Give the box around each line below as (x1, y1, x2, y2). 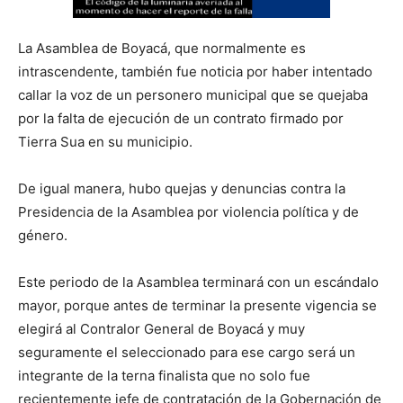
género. (18, 226, 67, 244)
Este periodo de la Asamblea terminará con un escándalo (18, 273, 379, 291)
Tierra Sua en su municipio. (18, 132, 193, 150)
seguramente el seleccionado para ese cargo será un (18, 343, 355, 361)
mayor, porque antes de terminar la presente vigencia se (18, 296, 377, 314)
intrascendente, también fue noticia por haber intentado (18, 62, 372, 80)
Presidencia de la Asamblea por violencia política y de (18, 202, 359, 220)
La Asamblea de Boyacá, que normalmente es (18, 39, 306, 57)
